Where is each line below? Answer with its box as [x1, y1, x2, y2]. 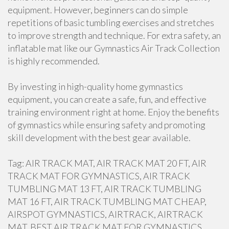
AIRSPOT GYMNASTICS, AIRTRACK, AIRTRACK [8, 209, 203, 220]
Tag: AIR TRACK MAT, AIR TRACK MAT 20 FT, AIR [8, 157, 207, 169]
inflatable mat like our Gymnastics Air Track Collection [8, 42, 220, 54]
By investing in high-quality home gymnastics [8, 81, 183, 92]
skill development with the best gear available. [8, 132, 191, 143]
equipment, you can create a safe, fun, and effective [8, 94, 207, 105]
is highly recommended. [8, 55, 100, 66]
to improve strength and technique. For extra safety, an [8, 30, 221, 41]
